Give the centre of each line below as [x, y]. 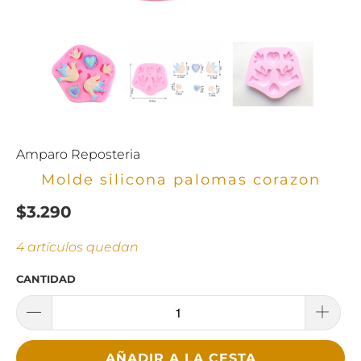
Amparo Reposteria [78, 155]
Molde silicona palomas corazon [180, 180]
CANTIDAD [46, 279]
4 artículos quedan [77, 247]
